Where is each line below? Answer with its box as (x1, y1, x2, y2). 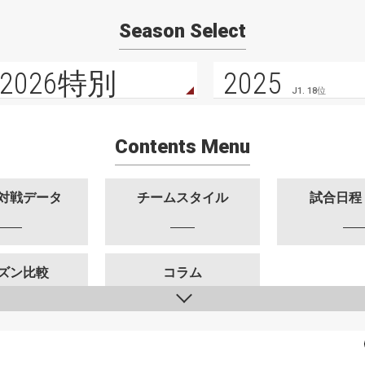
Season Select (119, 19, 246, 42)
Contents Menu (114, 135, 250, 159)
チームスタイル (136, 190, 228, 206)
